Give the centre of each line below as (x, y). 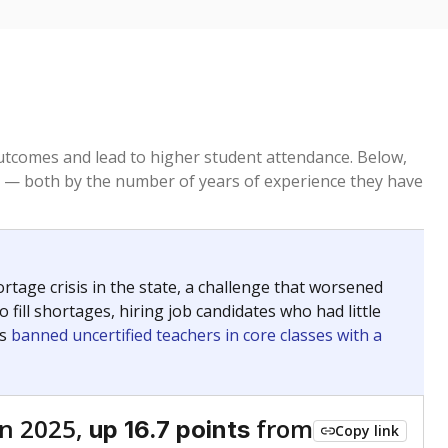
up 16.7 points (169, 429)
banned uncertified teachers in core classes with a (196, 335)
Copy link (367, 430)
